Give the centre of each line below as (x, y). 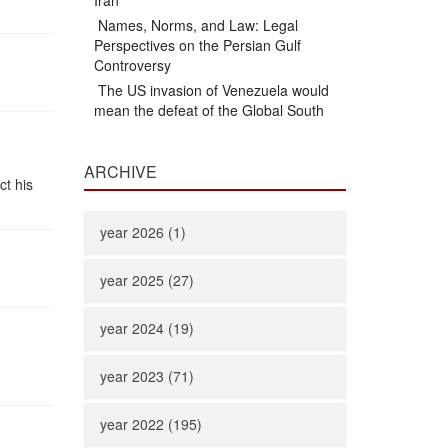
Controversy (132, 65)
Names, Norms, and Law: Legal (195, 25)
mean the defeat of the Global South (208, 110)
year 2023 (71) (146, 376)
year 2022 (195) (150, 424)
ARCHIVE (120, 171)
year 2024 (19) (146, 328)
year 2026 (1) (142, 232)
